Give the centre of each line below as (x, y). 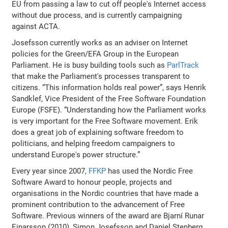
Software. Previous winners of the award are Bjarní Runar (108, 216)
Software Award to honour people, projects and (92, 182)
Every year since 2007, (50, 171)
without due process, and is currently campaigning (97, 15)
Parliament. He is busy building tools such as (90, 65)
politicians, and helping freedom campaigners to (94, 143)
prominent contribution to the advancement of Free (98, 204)
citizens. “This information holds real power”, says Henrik (109, 87)
